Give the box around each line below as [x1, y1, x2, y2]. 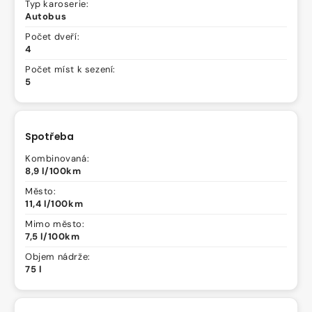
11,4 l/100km [25, 198, 84, 210]
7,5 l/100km [25, 231, 80, 243]
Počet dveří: [25, 31, 80, 43]
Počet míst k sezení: [25, 63, 116, 76]
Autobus [25, 10, 67, 23]
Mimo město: [25, 218, 85, 231]
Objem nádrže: [25, 251, 91, 263]
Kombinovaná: [25, 153, 90, 165]
